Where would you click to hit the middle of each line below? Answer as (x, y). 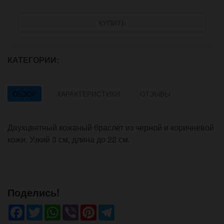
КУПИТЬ (112, 23)
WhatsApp (79, 208)
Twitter (54, 208)
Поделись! (34, 192)
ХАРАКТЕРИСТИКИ (88, 94)
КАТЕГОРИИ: (34, 60)
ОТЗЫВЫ (155, 94)
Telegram (131, 208)
